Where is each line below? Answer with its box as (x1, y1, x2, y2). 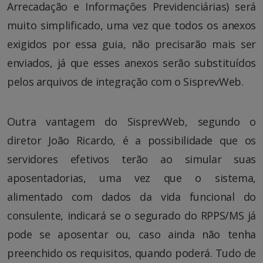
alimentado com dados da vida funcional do (7, 190, 256, 204)
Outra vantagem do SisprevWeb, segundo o (7, 114, 256, 129)
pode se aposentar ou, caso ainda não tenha (7, 227, 256, 242)
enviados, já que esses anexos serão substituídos (7, 56, 256, 70)
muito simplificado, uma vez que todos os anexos (7, 18, 256, 33)
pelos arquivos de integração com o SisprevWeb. (7, 75, 244, 89)
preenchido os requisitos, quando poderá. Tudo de (7, 246, 256, 261)
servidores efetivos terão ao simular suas (7, 152, 256, 167)
